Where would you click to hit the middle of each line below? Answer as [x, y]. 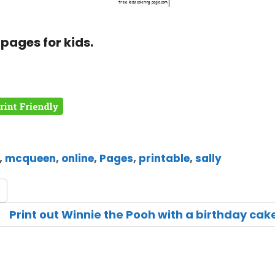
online [78, 158]
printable [165, 158]
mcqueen [31, 158]
